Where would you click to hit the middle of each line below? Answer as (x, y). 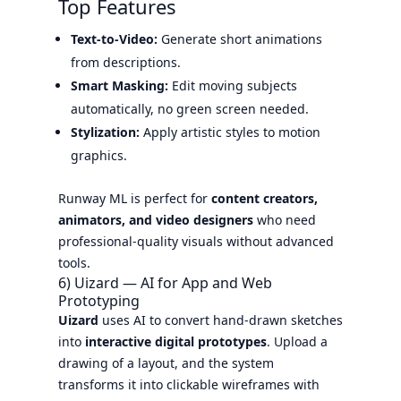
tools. (74, 262)
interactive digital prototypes (175, 341)
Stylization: (105, 132)
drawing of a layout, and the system (166, 363)
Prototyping (98, 300)
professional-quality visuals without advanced (196, 241)
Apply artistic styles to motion (230, 132)
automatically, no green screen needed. (189, 108)
